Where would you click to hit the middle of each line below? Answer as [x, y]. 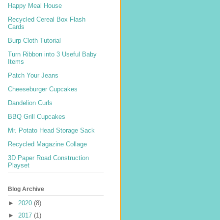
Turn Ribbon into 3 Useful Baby [52, 54]
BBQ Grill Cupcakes [37, 116]
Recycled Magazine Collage [47, 144]
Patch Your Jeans [33, 75]
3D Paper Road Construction [48, 158]
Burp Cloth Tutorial [34, 40]
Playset [19, 165]
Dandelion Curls [30, 103]
